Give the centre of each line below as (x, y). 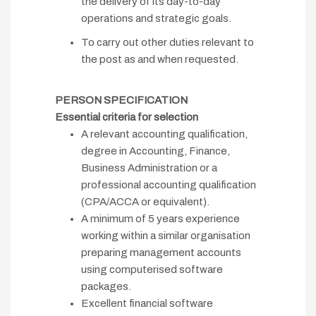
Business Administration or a (149, 168)
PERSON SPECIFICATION (121, 101)
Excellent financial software (147, 304)
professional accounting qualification (169, 185)
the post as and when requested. (160, 60)
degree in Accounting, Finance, (156, 151)
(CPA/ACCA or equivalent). (145, 202)
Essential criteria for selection (127, 117)
